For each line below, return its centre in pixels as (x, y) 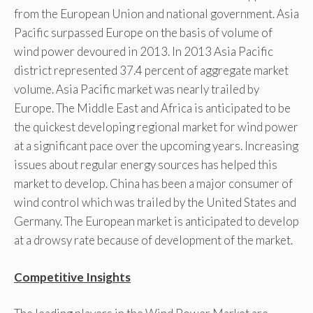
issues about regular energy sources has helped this (146, 165)
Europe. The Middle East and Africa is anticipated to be (152, 108)
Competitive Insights (72, 277)
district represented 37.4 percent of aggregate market (151, 71)
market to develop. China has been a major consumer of (153, 184)
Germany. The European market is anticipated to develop (156, 221)
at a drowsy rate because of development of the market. (153, 240)
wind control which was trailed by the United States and (155, 203)
